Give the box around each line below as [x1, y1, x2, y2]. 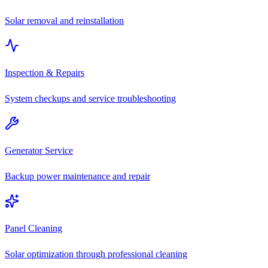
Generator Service [5, 145, 73, 156]
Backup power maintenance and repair [5, 170, 150, 181]
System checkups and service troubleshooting [5, 93, 176, 103]
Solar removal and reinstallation [5, 15, 124, 26]
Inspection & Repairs [5, 67, 84, 78]
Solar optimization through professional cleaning [5, 248, 187, 259]
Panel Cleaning [5, 223, 62, 233]
